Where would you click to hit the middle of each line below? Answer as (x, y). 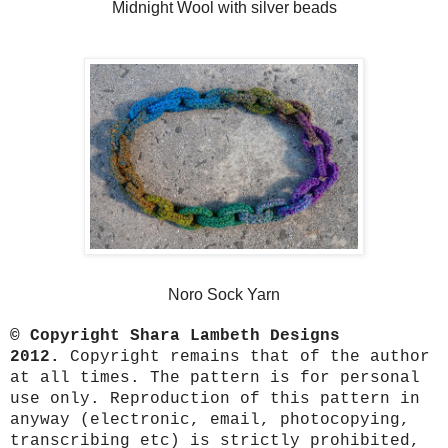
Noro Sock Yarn (224, 295)
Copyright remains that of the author (245, 357)
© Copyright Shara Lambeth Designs (175, 336)
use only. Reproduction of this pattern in (215, 399)
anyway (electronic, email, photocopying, (210, 420)
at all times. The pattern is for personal (215, 378)
